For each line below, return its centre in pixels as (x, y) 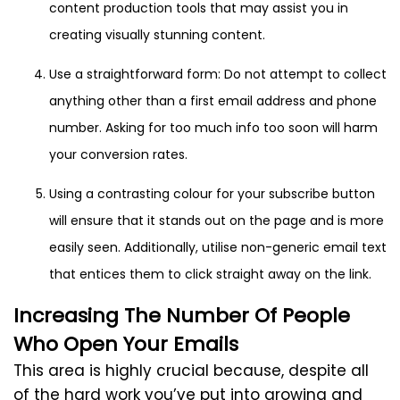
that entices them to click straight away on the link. (210, 275)
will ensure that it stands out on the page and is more (217, 221)
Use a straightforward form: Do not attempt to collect (218, 75)
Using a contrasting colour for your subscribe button (212, 194)
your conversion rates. (118, 155)
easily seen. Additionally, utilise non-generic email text (218, 248)
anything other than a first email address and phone (213, 101)
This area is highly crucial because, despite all (191, 371)
